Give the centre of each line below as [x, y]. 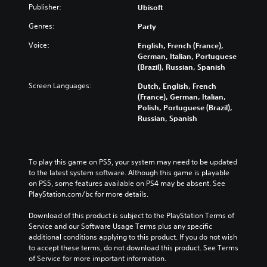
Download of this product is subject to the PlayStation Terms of [131, 215]
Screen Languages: [60, 85]
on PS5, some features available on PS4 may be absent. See [127, 183]
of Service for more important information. [97, 258]
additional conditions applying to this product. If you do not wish [133, 237]
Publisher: [45, 7]
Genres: [42, 26]
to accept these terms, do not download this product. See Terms [133, 247]
